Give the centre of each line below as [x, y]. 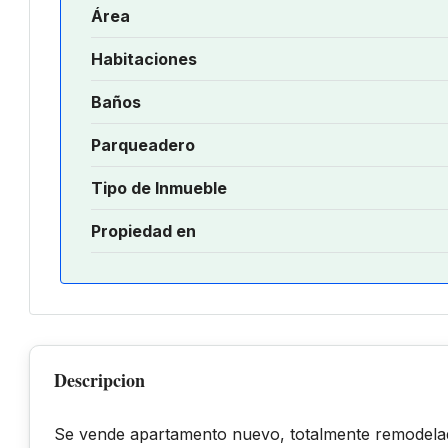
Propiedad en [143, 230]
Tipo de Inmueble [159, 187]
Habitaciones [144, 58]
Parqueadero [143, 144]
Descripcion [99, 379]
